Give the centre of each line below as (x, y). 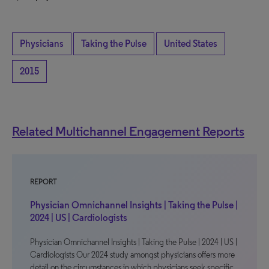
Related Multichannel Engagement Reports (128, 131)
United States (191, 44)
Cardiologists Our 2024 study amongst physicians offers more (132, 255)
